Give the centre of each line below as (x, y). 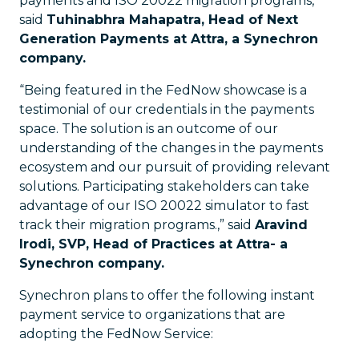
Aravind (281, 225)
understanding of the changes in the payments (171, 148)
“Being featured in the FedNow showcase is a (163, 91)
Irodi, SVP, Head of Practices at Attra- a (153, 244)
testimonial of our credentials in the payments (167, 110)
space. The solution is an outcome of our (149, 129)
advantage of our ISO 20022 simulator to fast (164, 206)
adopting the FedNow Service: (116, 334)
